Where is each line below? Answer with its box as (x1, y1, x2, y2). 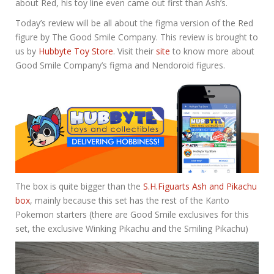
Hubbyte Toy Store (39, 45, 113, 57)
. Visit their (113, 45, 156, 57)
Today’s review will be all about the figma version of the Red (15, 17, 253, 29)
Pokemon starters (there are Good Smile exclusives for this (15, 208, 249, 220)
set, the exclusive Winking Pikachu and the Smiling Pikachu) (15, 222, 248, 234)
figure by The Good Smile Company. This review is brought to (15, 31, 258, 43)
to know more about (170, 45, 254, 57)
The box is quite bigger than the (15, 180, 143, 192)
